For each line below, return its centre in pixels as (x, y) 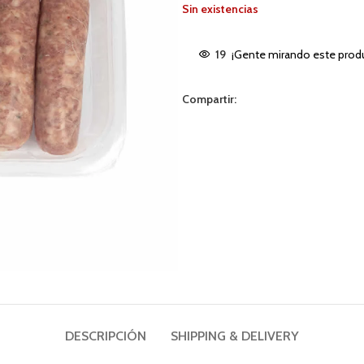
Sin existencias (220, 9)
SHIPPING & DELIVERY (235, 336)
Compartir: (209, 99)
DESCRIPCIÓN (106, 336)
